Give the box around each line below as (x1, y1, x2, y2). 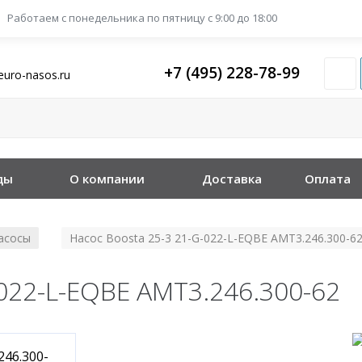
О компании (69, 170, 145, 187)
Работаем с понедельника (7, 10, 147, 25)
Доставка (201, 170, 262, 187)
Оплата (305, 170, 351, 187)
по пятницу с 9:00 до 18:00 (147, 10, 277, 25)
